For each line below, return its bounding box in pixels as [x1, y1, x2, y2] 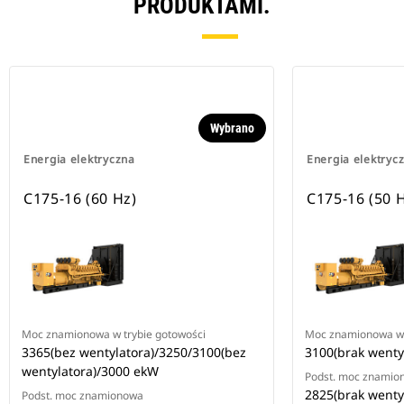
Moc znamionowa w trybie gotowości [22, 326, 206, 343]
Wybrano [210, 121, 254, 136]
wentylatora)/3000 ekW [22, 363, 159, 381]
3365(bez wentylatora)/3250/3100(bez [22, 344, 246, 362]
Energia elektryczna [23, 151, 135, 168]
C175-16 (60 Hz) [23, 188, 137, 209]
